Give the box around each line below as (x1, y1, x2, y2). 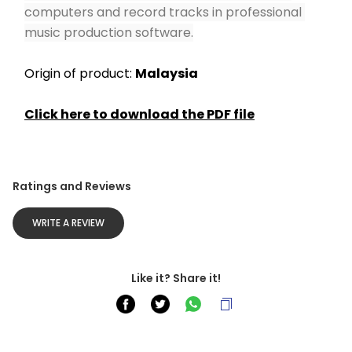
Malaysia (135, 64, 198, 82)
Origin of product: (24, 64, 135, 82)
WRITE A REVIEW (32, 216, 104, 229)
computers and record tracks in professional (24, 3, 302, 21)
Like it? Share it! (131, 270, 221, 286)
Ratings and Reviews (13, 178, 131, 194)
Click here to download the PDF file (24, 105, 255, 123)
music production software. (24, 24, 193, 42)
